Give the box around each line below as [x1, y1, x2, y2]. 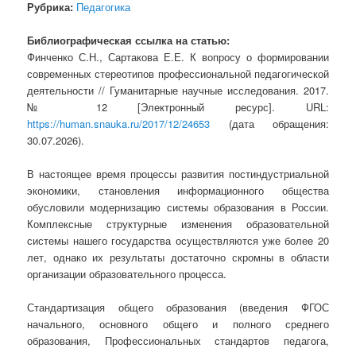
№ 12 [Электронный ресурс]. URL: [27, 99, 329, 115]
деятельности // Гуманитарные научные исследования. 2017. [27, 83, 329, 99]
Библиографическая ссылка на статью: [27, 33, 230, 48]
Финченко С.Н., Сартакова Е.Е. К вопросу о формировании [27, 49, 329, 65]
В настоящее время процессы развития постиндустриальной [27, 166, 329, 182]
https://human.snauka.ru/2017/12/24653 [27, 116, 211, 132]
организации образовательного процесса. [27, 266, 227, 282]
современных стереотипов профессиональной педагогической [27, 66, 329, 82]
